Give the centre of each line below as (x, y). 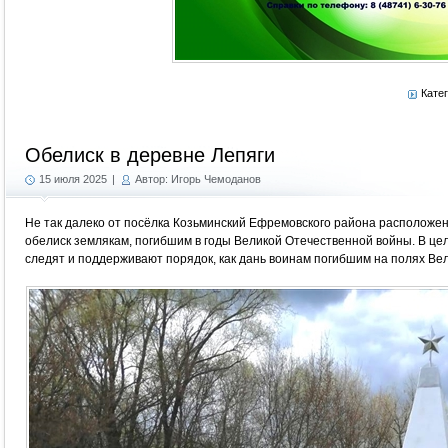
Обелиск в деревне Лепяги (150, 155)
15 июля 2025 (73, 179)
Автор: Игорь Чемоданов (198, 179)
